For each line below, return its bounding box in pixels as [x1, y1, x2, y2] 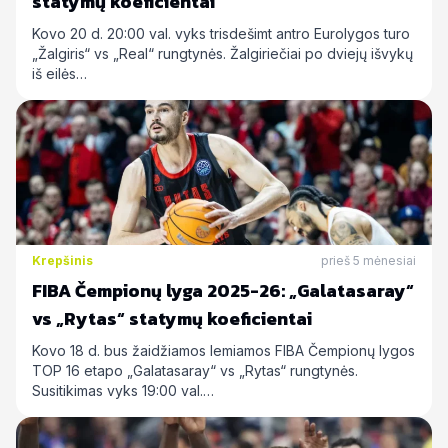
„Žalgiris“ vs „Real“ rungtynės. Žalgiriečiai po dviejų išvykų [32, 45, 413, 62]
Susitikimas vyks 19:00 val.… [32, 382, 214, 399]
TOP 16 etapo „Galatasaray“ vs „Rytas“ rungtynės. [32, 362, 358, 379]
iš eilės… [32, 65, 87, 82]
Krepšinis [32, 253, 93, 268]
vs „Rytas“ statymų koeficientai [32, 305, 312, 332]
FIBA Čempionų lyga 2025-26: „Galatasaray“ [32, 277, 414, 304]
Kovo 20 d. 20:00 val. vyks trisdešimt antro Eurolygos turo [32, 25, 410, 42]
